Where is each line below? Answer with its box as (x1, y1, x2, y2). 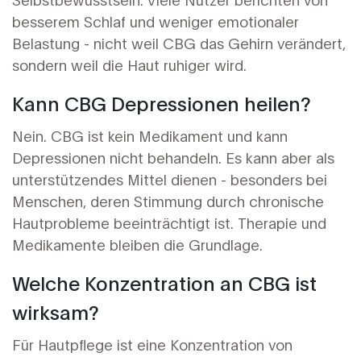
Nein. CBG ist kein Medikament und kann (12, 126, 288, 146)
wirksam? (12, 298, 99, 325)
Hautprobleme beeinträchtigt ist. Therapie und (12, 213, 326, 233)
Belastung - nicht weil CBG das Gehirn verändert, (12, 33, 346, 53)
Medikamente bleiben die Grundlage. (12, 234, 263, 255)
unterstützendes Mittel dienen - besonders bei (12, 169, 327, 189)
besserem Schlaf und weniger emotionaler (12, 11, 299, 31)
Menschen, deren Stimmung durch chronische (12, 191, 324, 211)
